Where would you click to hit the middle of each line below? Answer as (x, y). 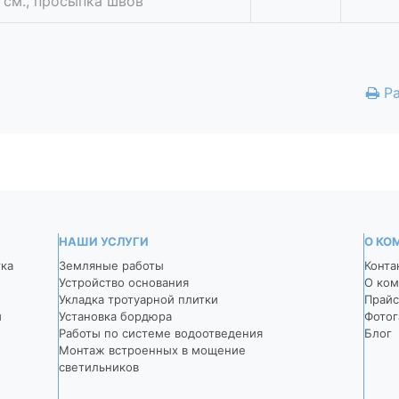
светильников (99, 366)
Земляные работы (111, 265)
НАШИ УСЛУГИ (104, 241)
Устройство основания (124, 282)
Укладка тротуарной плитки (138, 299)
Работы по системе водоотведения (161, 333)
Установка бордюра (115, 316)
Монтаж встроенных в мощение (152, 350)
